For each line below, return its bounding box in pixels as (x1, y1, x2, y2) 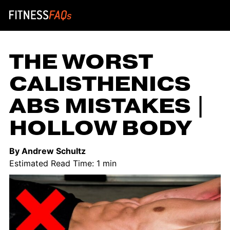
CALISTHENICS (9, 70, 191, 98)
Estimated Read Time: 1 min (9, 158, 117, 168)
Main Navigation (9, 13, 186, 38)
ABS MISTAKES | (9, 92, 206, 120)
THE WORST (9, 48, 153, 76)
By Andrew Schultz (9, 146, 86, 156)
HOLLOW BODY (9, 114, 192, 142)
